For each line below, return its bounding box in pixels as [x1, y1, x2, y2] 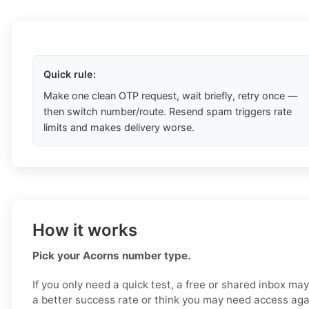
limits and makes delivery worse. [43, 121, 195, 134]
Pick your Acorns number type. [32, 249, 191, 263]
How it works [32, 220, 137, 241]
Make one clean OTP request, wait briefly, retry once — [43, 90, 297, 102]
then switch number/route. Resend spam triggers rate [43, 106, 292, 118]
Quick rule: [43, 68, 96, 81]
